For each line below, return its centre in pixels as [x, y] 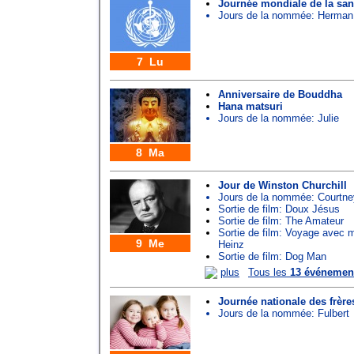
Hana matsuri [250, 106]
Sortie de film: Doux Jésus [279, 209]
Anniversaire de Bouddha [280, 94]
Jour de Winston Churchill [282, 185]
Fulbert [333, 314]
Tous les [269, 272]
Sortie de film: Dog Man [272, 256]
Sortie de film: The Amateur [281, 220]
